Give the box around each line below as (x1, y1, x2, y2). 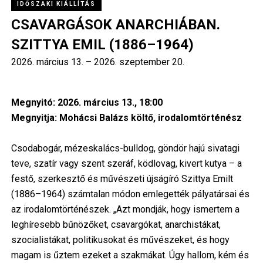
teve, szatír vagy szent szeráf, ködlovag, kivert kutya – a (11, 158, 242, 170)
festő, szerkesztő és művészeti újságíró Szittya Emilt (11, 173, 233, 185)
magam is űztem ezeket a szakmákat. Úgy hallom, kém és (11, 249, 249, 261)
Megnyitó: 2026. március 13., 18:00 (11, 97, 172, 109)
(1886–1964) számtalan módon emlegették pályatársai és (11, 188, 249, 200)
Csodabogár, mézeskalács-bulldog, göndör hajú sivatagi (11, 143, 240, 154)
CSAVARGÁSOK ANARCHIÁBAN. (11, 16, 220, 33)
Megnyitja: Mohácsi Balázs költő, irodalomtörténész (11, 112, 247, 124)
